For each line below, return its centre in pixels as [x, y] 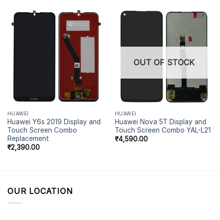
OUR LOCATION [40, 191]
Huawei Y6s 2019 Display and [54, 122]
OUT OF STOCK [164, 63]
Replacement [28, 138]
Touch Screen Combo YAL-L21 [163, 130]
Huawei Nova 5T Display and [160, 122]
